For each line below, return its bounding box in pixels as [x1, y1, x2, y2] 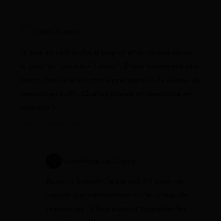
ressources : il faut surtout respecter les [46, 203, 186, 214]
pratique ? [19, 102, 56, 112]
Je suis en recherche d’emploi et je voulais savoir [19, 47, 193, 57]
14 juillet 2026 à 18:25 [19, 120, 88, 129]
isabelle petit [35, 27, 81, 37]
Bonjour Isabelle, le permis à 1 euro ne [46, 176, 183, 186]
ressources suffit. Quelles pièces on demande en [19, 88, 192, 99]
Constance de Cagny [62, 155, 136, 166]
